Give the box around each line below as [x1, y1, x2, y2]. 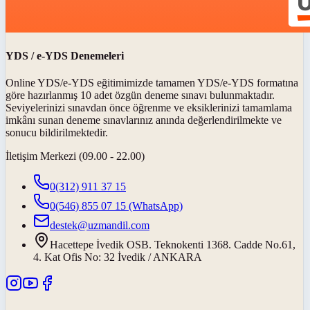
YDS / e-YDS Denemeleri [6, 50, 124, 62]
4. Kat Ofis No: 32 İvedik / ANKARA [33, 251, 202, 264]
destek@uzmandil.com [50, 219, 149, 232]
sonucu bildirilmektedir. [6, 127, 108, 139]
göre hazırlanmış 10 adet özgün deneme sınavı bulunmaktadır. [6, 89, 275, 102]
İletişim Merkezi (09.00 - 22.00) [6, 150, 145, 163]
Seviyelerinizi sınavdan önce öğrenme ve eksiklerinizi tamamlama [6, 102, 292, 114]
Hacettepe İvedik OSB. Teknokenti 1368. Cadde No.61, [50, 239, 295, 251]
